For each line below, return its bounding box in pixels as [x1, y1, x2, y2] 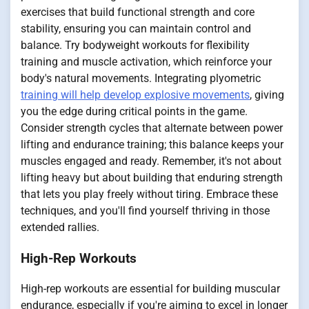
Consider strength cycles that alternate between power [21, 121, 283, 134]
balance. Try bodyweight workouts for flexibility [21, 38, 250, 52]
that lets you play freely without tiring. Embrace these [21, 187, 278, 201]
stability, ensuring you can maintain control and [21, 21, 251, 35]
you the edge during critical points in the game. [21, 104, 248, 118]
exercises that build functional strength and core [21, 5, 255, 19]
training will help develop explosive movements [21, 88, 250, 101]
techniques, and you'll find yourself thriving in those [21, 203, 270, 217]
